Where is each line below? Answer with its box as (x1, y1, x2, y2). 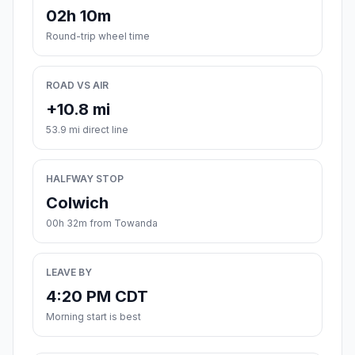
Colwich (46, 193, 109, 213)
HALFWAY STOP (46, 173, 124, 185)
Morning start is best (46, 311, 141, 323)
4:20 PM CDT (46, 287, 148, 307)
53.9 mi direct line (46, 124, 128, 136)
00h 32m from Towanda (46, 217, 158, 230)
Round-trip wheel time (46, 30, 150, 43)
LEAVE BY (46, 266, 92, 279)
